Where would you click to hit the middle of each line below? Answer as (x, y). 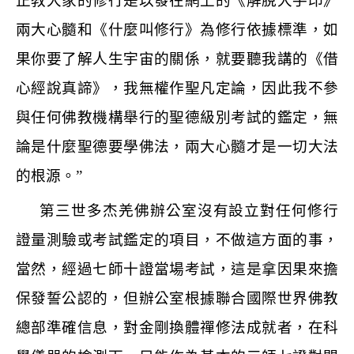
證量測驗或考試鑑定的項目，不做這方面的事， (177, 239)
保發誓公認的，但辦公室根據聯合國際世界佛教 (177, 298)
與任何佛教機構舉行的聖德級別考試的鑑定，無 (177, 118)
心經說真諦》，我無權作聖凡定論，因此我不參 (177, 88)
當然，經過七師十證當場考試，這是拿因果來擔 (177, 269)
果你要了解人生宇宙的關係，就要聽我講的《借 (177, 59)
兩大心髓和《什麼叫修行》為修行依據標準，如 (177, 30)
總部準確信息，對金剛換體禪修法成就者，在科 (177, 327)
